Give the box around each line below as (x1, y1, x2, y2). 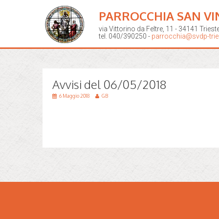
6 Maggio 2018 (59, 93, 90, 99)
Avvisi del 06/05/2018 (52, 77, 166, 92)
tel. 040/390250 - (99, 32, 152, 40)
